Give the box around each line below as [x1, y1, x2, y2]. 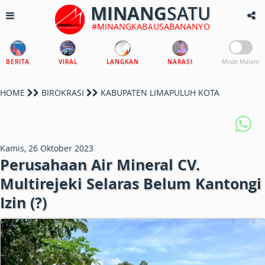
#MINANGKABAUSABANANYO [91, 21, 210, 32]
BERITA [6, 58, 30, 66]
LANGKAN [106, 58, 139, 66]
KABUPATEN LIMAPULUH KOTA [98, 87, 219, 98]
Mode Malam [222, 58, 259, 66]
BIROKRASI [41, 87, 84, 98]
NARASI [167, 58, 193, 66]
